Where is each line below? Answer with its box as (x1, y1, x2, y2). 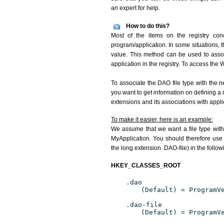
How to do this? (126, 22, 169, 29)
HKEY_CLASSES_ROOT (111, 162, 180, 169)
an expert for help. (111, 4, 160, 11)
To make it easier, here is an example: (111, 116, 213, 123)
